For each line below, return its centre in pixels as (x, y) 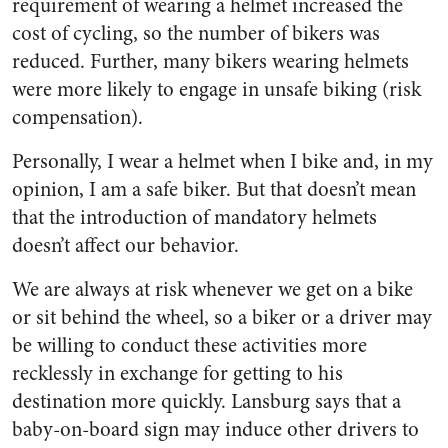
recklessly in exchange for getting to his (177, 373)
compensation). (77, 117)
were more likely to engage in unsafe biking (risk (216, 89)
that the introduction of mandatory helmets (194, 217)
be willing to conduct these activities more (189, 345)
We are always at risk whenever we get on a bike (212, 289)
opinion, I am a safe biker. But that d (165, 189)
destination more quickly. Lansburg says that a (206, 401)
